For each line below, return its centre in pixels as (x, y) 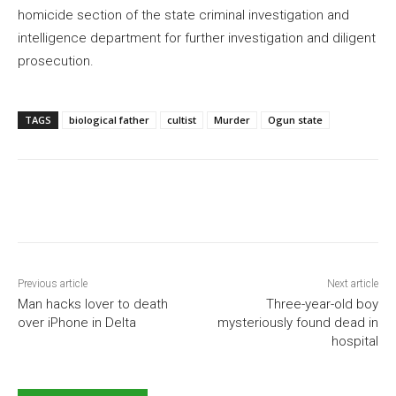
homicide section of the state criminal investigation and (183, 15)
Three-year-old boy (322, 304)
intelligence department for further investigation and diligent (197, 38)
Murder (232, 119)
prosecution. (56, 61)
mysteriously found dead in (297, 322)
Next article (352, 283)
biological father (109, 119)
